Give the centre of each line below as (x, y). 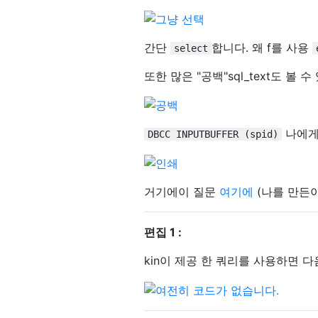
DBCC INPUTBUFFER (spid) (213, 135)
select (191, 48)
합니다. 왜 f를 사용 (262, 47)
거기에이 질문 (182, 192)
